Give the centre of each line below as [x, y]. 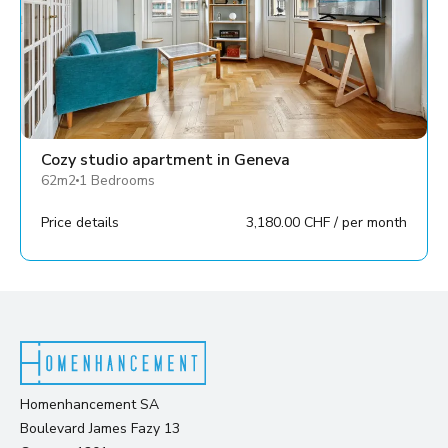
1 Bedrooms [117, 180]
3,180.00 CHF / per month [326, 222]
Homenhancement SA [89, 404]
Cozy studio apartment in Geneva [165, 159]
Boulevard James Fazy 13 [100, 428]
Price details [80, 222]
